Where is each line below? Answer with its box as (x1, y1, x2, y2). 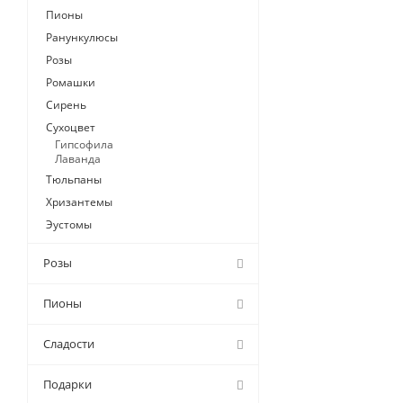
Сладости (43, 336, 94, 353)
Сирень (46, 97, 86, 113)
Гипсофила (55, 137, 113, 153)
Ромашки (46, 75, 95, 91)
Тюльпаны (46, 172, 102, 188)
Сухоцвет (46, 120, 95, 136)
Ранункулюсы (46, 30, 118, 46)
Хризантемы (46, 194, 112, 210)
